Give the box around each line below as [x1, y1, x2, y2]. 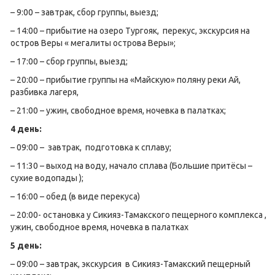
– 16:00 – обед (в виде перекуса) [10, 192, 140, 201]
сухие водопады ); [10, 173, 83, 183]
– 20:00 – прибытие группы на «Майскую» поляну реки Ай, [10, 75, 241, 85]
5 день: [10, 241, 42, 250]
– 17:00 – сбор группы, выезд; [10, 56, 128, 66]
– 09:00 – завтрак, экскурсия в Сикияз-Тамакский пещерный [10, 259, 250, 269]
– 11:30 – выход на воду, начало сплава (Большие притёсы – [10, 161, 252, 171]
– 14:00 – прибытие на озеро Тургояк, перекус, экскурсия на [10, 26, 250, 36]
